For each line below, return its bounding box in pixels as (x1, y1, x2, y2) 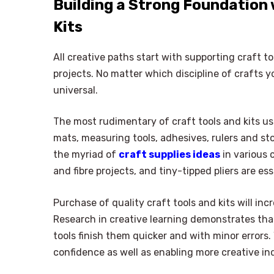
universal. (53, 84, 98, 96)
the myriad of (53, 149, 119, 161)
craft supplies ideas (119, 149, 220, 161)
